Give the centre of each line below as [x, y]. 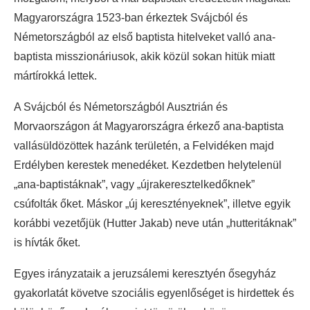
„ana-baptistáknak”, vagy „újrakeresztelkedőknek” [134, 184]
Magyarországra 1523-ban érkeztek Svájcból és [131, 17]
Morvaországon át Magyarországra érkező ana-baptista [149, 126]
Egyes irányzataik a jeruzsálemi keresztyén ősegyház [145, 273]
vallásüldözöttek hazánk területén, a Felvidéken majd [144, 145]
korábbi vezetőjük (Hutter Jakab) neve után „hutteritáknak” [155, 223]
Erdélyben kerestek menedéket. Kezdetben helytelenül [148, 165]
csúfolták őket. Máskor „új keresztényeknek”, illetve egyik [152, 203]
